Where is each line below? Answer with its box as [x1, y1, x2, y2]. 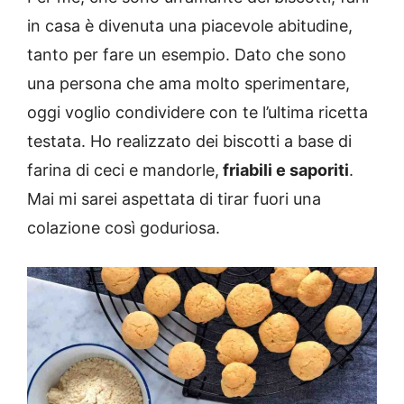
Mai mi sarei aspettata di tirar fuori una [27, 189, 321, 209]
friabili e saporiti [219, 161, 349, 180]
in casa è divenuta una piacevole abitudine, [27, 16, 353, 36]
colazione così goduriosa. [27, 218, 220, 238]
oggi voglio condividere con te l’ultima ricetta [27, 103, 368, 123]
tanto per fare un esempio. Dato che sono [27, 45, 346, 65]
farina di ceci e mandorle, [27, 161, 219, 180]
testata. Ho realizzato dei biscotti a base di [27, 132, 352, 151]
